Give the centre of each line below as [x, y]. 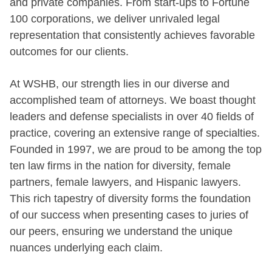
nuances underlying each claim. [86, 247]
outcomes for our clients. [69, 51]
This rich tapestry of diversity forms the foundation [130, 198]
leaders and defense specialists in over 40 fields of [132, 116]
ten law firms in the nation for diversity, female [120, 165]
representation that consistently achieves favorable [132, 35]
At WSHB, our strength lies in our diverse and [120, 83]
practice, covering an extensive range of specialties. [135, 133]
